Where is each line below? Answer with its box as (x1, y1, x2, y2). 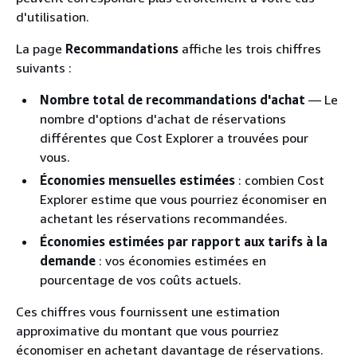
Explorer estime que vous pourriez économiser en (40, 190, 327, 207)
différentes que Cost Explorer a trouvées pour (40, 129, 308, 146)
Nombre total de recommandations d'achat (40, 91, 305, 108)
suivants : (16, 59, 72, 76)
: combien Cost (235, 171, 324, 188)
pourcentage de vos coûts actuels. (40, 271, 241, 288)
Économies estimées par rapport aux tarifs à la (40, 233, 328, 249)
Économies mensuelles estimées (40, 171, 235, 188)
